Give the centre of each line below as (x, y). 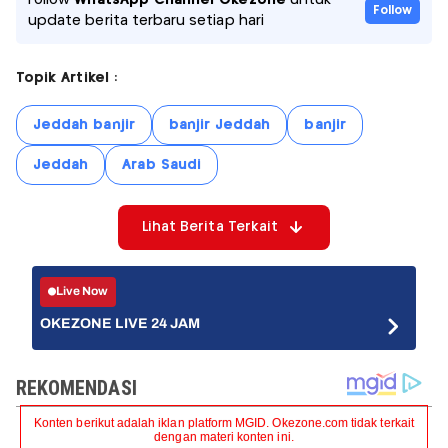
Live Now (82, 291)
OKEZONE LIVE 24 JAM (120, 323)
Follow (392, 10)
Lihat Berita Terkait (210, 226)
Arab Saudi (161, 164)
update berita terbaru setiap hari (146, 20)
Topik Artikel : (66, 77)
